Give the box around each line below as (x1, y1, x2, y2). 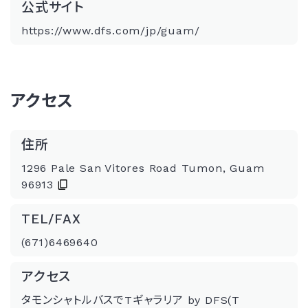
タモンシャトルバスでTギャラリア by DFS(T (21, 293, 240, 307)
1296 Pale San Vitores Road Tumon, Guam (21, 161, 265, 175)
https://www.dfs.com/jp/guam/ (21, 23, 200, 37)
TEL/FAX (21, 210, 81, 227)
